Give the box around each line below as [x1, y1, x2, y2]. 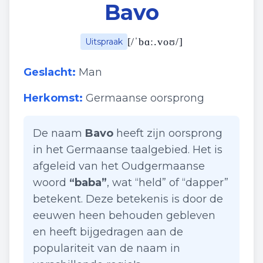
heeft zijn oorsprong [113, 127, 222, 140]
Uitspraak [85, 36, 123, 47]
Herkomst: [23, 92, 83, 104]
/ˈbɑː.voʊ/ [131, 36, 179, 48]
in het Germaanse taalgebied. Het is [33, 143, 222, 156]
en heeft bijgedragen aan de [33, 225, 183, 238]
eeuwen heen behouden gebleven [33, 209, 215, 222]
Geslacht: [23, 66, 76, 79]
